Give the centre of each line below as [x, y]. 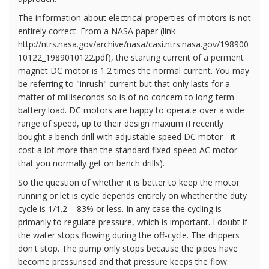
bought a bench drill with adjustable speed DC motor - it [127, 136]
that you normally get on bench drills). [91, 163]
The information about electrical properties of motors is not [134, 17]
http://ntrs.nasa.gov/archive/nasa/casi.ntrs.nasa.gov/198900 [133, 44]
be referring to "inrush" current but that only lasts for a [124, 83]
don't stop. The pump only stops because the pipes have [128, 248]
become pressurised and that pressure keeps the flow [122, 261]
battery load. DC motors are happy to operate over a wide [131, 110]
